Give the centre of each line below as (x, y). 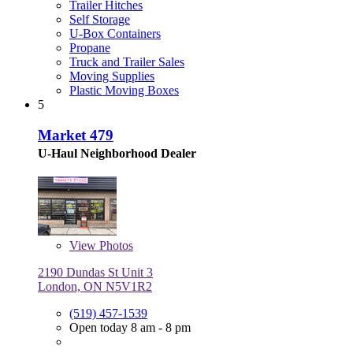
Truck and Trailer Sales (127, 62)
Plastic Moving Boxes (124, 91)
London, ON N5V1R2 (95, 286)
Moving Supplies (112, 76)
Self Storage (100, 20)
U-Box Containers (115, 34)
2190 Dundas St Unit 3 (95, 272)
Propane (90, 48)
